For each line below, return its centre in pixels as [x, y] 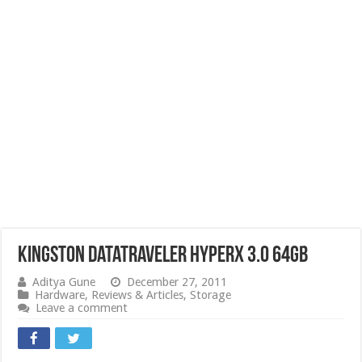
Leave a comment [82, 308]
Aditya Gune [64, 282]
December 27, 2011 [177, 282]
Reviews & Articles [138, 295]
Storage [211, 295]
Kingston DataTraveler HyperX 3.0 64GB [163, 256]
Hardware [60, 295]
